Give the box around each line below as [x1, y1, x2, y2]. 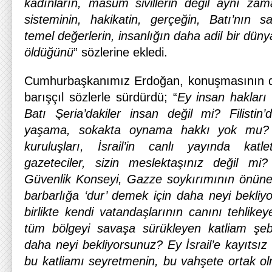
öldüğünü [24, 46, 73, 59]
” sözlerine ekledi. [73, 46, 168, 59]
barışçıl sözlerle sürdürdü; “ [24, 90, 177, 104]
